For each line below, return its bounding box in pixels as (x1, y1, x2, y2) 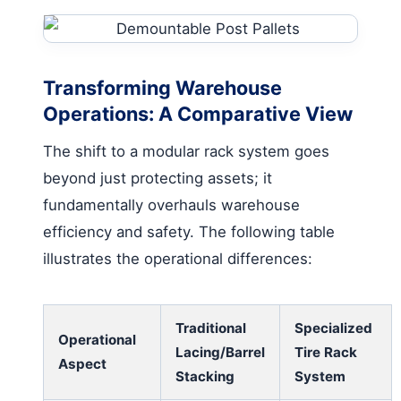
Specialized (294, 319, 372, 337)
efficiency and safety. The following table (43, 222, 335, 241)
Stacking (175, 367, 235, 385)
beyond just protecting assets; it (43, 168, 272, 187)
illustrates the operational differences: (43, 249, 312, 268)
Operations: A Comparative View (43, 101, 353, 125)
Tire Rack (294, 343, 357, 361)
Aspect (58, 354, 107, 372)
